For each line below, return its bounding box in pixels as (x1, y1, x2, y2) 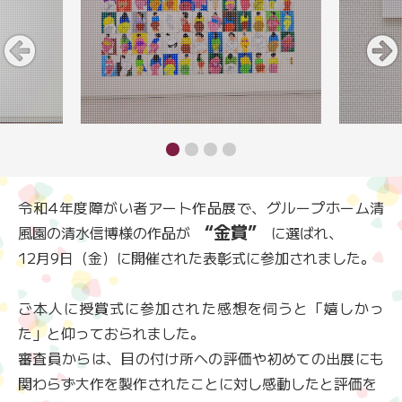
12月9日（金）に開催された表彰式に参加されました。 (18, 247, 375, 269)
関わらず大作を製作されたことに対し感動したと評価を (18, 372, 377, 395)
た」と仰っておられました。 (18, 322, 205, 345)
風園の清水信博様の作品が (18, 222, 205, 244)
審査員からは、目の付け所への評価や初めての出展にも (18, 347, 384, 370)
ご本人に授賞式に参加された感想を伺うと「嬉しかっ (18, 297, 384, 319)
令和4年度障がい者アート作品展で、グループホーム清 (18, 197, 384, 219)
